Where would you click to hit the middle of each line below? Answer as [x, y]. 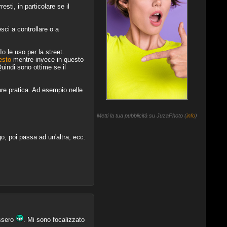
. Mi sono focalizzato [54, 219]
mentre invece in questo [47, 59]
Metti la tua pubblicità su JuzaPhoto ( [141, 115]
